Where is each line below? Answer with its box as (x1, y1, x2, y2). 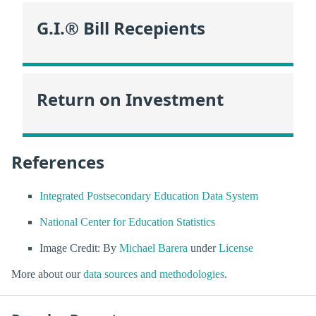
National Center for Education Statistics (39, 215, 215, 228)
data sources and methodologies (83, 268, 224, 281)
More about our (11, 268, 83, 281)
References (11, 150, 104, 174)
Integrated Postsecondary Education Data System (39, 189, 258, 202)
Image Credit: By (39, 242, 119, 255)
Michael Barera (119, 242, 188, 255)
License (219, 242, 253, 255)
